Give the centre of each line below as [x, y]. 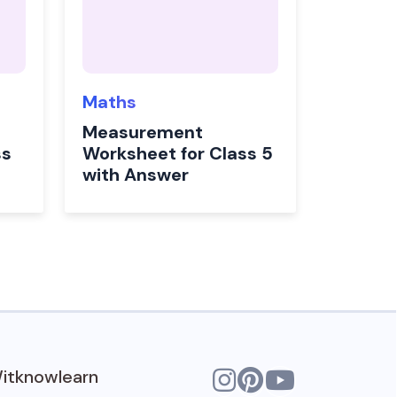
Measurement [143, 132]
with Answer [136, 175]
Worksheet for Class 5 [178, 153]
